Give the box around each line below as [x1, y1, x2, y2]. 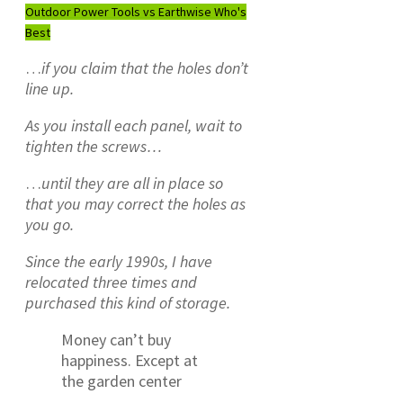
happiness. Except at [61, 349, 198, 371]
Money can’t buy [61, 328, 171, 350]
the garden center [61, 370, 182, 391]
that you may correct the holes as [25, 193, 246, 214]
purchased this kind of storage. [25, 291, 230, 313]
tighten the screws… [25, 135, 162, 157]
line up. [25, 77, 74, 99]
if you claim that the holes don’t [41, 57, 248, 78]
